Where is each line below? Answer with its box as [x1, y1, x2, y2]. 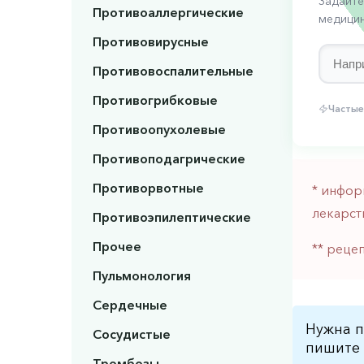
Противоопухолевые [92, 121, 226, 138]
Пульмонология [92, 267, 191, 284]
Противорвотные [92, 180, 204, 197]
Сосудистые [92, 326, 171, 343]
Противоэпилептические [92, 209, 251, 226]
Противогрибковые [92, 92, 218, 109]
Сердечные [92, 297, 167, 314]
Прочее [92, 238, 141, 255]
